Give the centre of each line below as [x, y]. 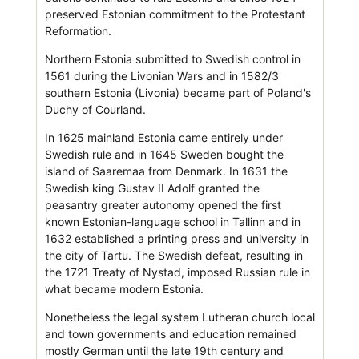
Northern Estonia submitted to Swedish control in [172, 58]
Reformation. [78, 30]
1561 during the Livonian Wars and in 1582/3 [161, 75]
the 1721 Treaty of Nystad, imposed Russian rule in [177, 272]
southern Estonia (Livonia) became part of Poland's [177, 92]
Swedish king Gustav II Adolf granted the [152, 188]
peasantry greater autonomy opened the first [163, 204]
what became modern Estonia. [124, 288]
